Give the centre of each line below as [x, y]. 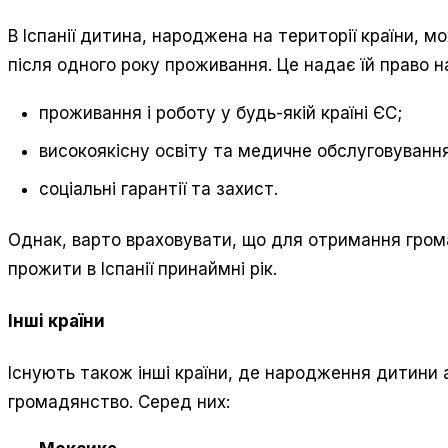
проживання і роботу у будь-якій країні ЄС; [221, 112]
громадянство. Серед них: [119, 401]
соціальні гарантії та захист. [159, 189]
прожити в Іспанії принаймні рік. [142, 269]
